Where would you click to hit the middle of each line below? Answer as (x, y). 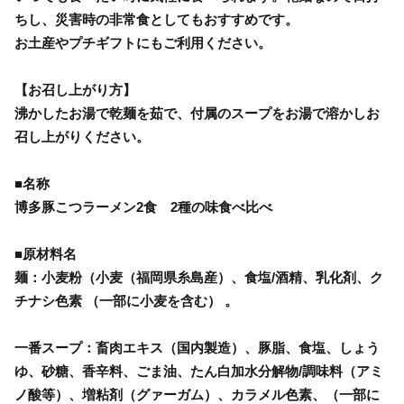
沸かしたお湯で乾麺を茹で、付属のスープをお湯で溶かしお (197, 113)
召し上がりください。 (82, 136)
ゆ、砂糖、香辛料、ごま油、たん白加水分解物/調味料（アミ (199, 371)
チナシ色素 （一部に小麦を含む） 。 (126, 300)
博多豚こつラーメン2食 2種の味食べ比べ (143, 207)
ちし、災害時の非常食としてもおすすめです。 (156, 19)
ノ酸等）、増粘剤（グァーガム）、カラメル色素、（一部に (197, 394)
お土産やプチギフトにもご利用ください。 (143, 42)
